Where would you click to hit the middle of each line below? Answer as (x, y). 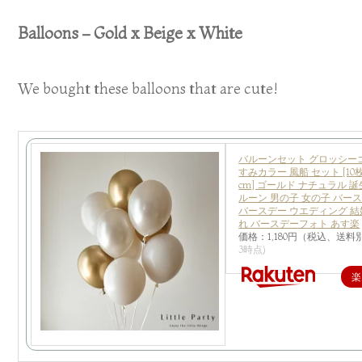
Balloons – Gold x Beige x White (130, 33)
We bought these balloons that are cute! (148, 89)
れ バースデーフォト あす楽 (299, 223)
